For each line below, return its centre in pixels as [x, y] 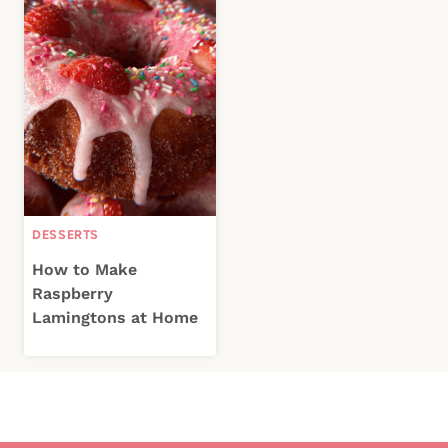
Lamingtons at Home [115, 318]
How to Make [84, 270]
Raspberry [72, 294]
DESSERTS [66, 234]
